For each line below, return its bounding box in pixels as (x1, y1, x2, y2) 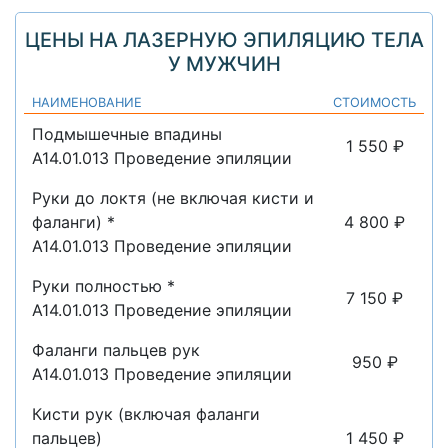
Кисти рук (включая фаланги (32, 403, 260, 424)
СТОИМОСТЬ (333, 94, 416, 110)
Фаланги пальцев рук (32, 339, 200, 360)
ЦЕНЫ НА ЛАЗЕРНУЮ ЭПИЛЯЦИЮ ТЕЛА (24, 27, 424, 52)
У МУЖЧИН (167, 51, 281, 76)
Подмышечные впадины (32, 123, 222, 144)
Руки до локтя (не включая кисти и (32, 187, 314, 208)
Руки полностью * (32, 275, 175, 296)
